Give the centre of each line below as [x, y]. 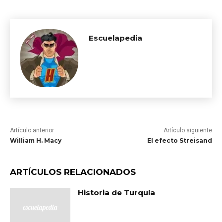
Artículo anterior [32, 130]
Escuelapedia [115, 38]
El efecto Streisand [179, 140]
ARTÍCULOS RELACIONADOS [73, 172]
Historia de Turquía [117, 192]
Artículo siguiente [188, 130]
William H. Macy [36, 140]
